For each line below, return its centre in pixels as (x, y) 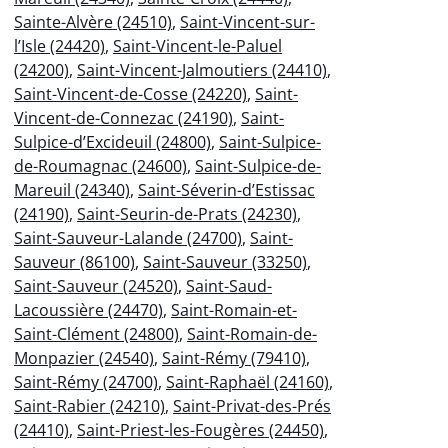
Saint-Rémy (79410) (234, 357)
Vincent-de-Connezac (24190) (123, 117)
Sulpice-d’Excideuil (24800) (112, 141)
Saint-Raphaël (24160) (247, 381)
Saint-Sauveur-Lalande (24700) (128, 237)
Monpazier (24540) (84, 357)
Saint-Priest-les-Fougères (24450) (200, 429)
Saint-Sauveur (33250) (225, 261)
